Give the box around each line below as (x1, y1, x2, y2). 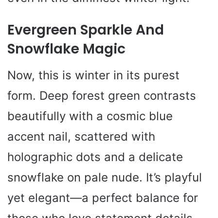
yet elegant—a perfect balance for (7, 191, 198, 205)
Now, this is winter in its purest (7, 68, 180, 83)
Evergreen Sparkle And (7, 20, 164, 40)
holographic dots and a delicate (7, 150, 183, 164)
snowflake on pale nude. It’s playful (7, 170, 202, 185)
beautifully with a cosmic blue (7, 109, 173, 124)
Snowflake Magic (7, 39, 126, 59)
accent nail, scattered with (7, 129, 155, 144)
